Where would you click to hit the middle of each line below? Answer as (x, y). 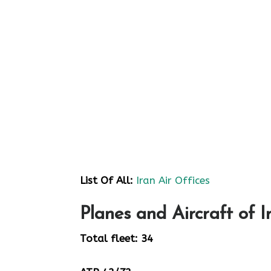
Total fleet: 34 (116, 238)
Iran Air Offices (173, 180)
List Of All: (106, 180)
